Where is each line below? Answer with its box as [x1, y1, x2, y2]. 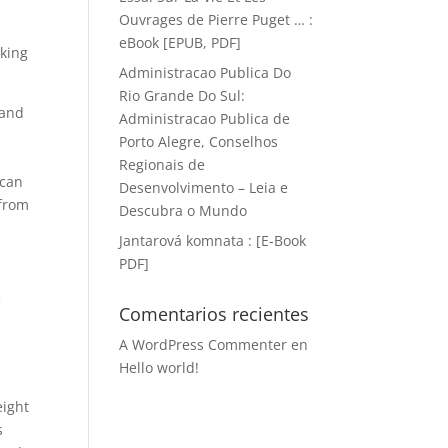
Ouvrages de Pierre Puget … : [119, 10, 314, 29]
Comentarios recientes [119, 302, 310, 326]
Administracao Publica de [119, 109, 291, 128]
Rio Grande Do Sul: [119, 86, 246, 105]
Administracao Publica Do [119, 63, 292, 82]
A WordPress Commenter [119, 335, 288, 354]
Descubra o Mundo [119, 201, 248, 220]
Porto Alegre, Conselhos [119, 132, 279, 151]
